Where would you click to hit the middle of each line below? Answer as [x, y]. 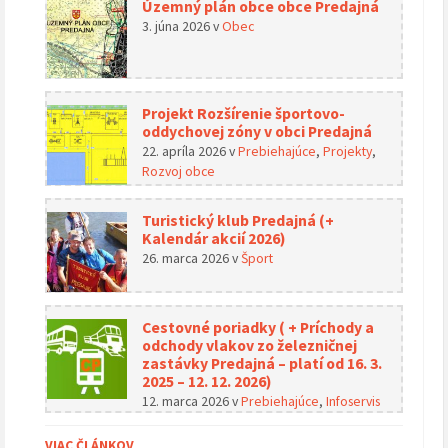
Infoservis [353, 401]
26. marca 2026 [187, 258]
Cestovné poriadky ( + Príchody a [258, 328]
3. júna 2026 [177, 26]
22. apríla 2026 [185, 151]
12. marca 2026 [187, 401]
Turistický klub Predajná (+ [238, 221]
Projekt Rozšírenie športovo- [243, 114]
